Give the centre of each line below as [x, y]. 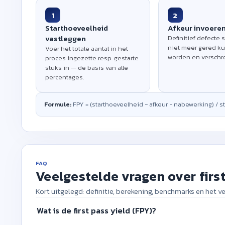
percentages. [65, 77]
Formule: [58, 104]
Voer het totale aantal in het [87, 48]
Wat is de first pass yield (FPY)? [96, 210]
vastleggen [66, 38]
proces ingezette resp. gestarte [92, 58]
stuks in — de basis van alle [87, 68]
